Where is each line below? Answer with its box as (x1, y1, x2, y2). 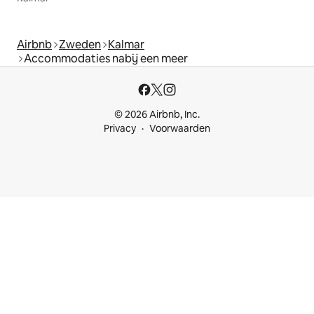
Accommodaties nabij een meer (24, 50, 188, 66)
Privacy (104, 122, 136, 135)
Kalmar (108, 36, 144, 52)
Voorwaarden (149, 122, 210, 135)
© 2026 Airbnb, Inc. (114, 108, 200, 121)
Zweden (59, 36, 101, 52)
